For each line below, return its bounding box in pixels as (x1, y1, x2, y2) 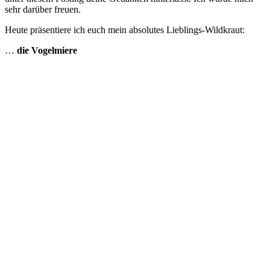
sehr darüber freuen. (5, 4, 81, 14)
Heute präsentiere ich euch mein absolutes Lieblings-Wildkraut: (5, 24, 245, 35)
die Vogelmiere (17, 45, 77, 55)
